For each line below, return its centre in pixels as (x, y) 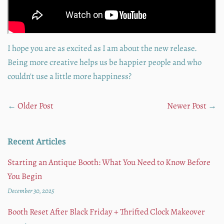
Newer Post (187, 106)
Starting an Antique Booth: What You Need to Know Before (109, 162)
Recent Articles (36, 142)
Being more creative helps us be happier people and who (104, 62)
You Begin (25, 176)
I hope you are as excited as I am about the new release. (103, 48)
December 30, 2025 (31, 191)
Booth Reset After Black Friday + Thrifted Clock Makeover (106, 212)
